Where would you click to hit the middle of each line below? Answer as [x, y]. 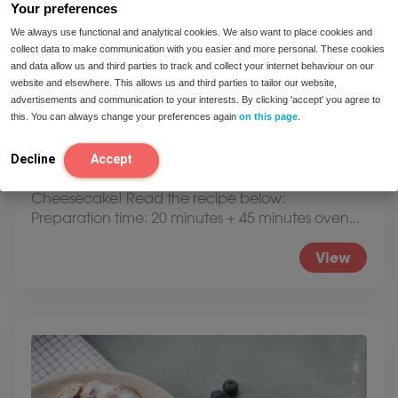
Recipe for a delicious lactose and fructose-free [190, 179]
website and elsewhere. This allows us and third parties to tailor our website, [174, 82]
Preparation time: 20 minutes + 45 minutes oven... [195, 218]
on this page [268, 116]
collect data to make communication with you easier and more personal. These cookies [198, 48]
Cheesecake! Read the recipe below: [158, 198]
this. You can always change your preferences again [125, 116]
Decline [33, 159]
